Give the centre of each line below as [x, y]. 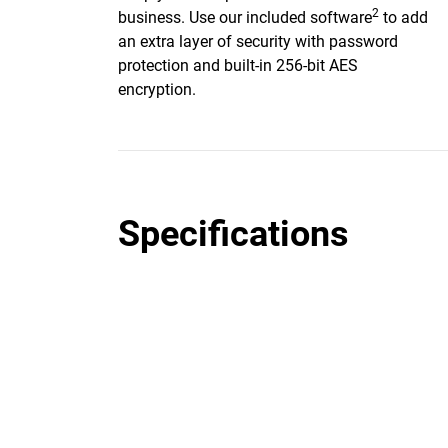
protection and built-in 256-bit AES [238, 65]
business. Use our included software [245, 17]
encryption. [157, 89]
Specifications [233, 234]
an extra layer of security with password [258, 41]
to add [403, 17]
